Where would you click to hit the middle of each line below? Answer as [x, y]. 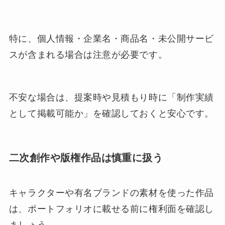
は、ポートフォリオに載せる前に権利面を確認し [111, 209]
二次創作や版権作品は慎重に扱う [86, 158]
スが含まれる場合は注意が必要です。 [88, 54]
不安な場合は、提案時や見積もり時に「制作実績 [111, 98]
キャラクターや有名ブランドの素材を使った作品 [111, 193]
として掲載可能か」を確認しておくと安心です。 [111, 114]
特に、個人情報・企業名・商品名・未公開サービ [111, 38]
